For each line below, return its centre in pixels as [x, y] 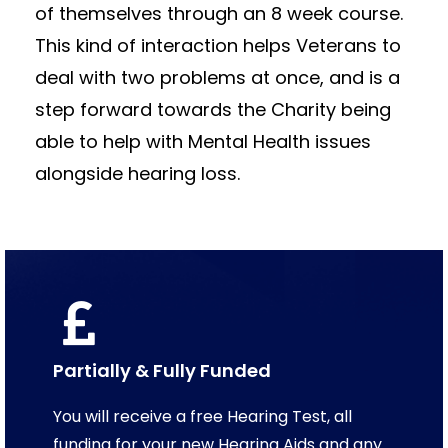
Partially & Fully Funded [162, 370]
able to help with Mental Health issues [203, 141]
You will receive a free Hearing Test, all [202, 416]
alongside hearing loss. [137, 173]
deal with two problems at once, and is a [217, 77]
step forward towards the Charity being [213, 109]
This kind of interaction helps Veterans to [218, 45]
